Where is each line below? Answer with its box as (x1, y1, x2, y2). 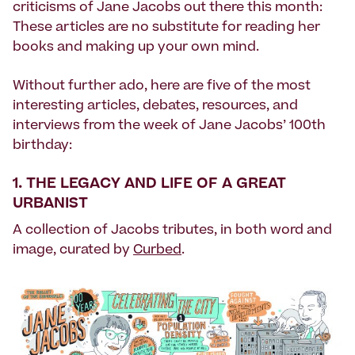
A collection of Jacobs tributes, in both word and (13, 224, 332, 238)
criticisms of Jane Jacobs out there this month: (13, 2, 323, 15)
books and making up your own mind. (13, 41, 259, 55)
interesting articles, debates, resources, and (13, 100, 298, 113)
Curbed (133, 244, 181, 258)
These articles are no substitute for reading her (13, 21, 320, 35)
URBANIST (13, 197, 88, 212)
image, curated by (13, 244, 133, 258)
